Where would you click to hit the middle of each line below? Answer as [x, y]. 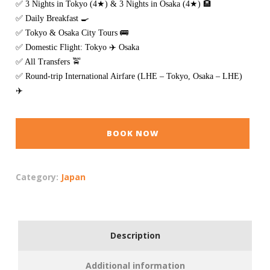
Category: [39, 177]
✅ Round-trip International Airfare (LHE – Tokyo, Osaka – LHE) [129, 76]
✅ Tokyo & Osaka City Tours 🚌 [72, 33]
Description [135, 235]
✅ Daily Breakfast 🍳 [53, 18]
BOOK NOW [133, 133]
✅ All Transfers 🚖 [49, 62]
